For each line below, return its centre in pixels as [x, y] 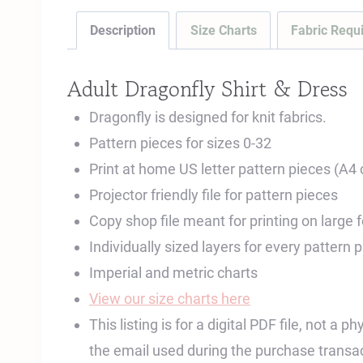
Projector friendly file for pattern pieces [214, 194]
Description [123, 30]
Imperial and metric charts [173, 272]
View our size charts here [170, 298]
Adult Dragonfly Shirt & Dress [207, 88]
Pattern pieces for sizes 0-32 [180, 143]
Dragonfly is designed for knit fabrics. [208, 117]
